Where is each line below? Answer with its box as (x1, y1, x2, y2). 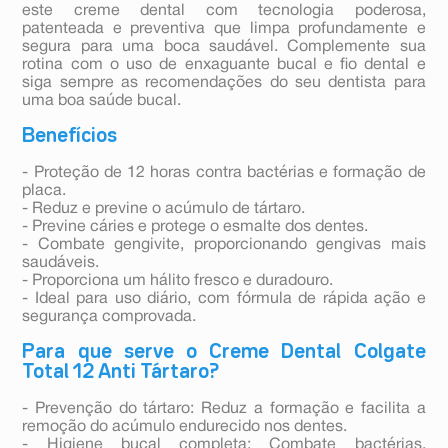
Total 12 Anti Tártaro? (22, 363, 220, 382)
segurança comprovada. (22, 310, 197, 325)
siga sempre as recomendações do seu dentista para (22, 76, 426, 91)
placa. (22, 184, 67, 199)
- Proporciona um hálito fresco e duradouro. (22, 274, 334, 289)
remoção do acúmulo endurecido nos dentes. (22, 420, 348, 435)
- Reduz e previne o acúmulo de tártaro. (22, 202, 306, 217)
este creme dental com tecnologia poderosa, (22, 4, 426, 19)
